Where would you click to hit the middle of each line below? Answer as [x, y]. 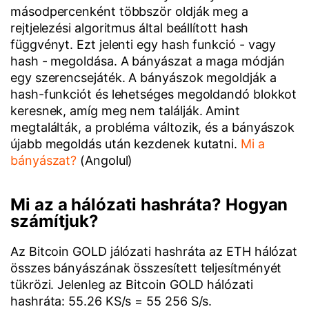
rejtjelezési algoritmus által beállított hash [130, 28]
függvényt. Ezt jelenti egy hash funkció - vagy [143, 44]
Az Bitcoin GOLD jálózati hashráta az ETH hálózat [154, 251]
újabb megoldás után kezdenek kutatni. [126, 144]
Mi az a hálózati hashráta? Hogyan [149, 205]
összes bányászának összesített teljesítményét [146, 268]
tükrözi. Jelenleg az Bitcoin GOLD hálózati [132, 285]
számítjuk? [55, 221]
